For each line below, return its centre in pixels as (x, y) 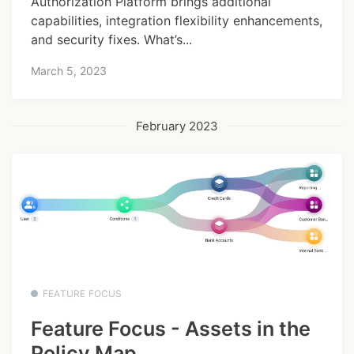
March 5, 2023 (69, 70)
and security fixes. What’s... (111, 40)
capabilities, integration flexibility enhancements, (177, 21)
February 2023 (177, 126)
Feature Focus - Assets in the (171, 329)
